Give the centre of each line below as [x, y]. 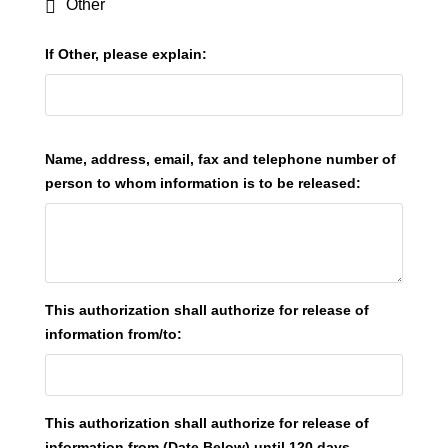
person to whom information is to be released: [203, 183]
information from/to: [113, 334]
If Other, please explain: [126, 54]
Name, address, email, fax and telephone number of [220, 159]
